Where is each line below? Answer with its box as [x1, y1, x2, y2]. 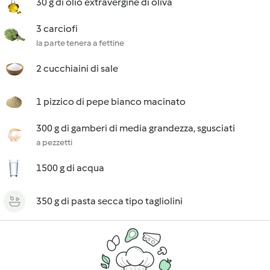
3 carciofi [36, 23, 78, 34]
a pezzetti [36, 137, 72, 148]
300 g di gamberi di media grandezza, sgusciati [36, 122, 235, 134]
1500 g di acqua [36, 162, 104, 174]
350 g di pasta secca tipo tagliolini [36, 195, 183, 207]
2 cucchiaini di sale [36, 63, 118, 74]
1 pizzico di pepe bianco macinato [36, 96, 186, 107]
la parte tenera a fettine [36, 38, 124, 48]
